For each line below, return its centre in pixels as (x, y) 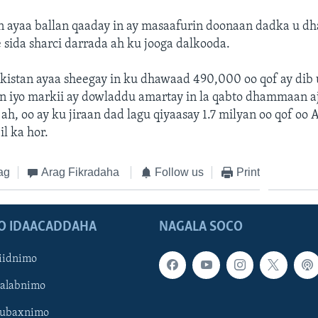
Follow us (180, 172)
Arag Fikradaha (81, 172)
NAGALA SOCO (201, 227)
